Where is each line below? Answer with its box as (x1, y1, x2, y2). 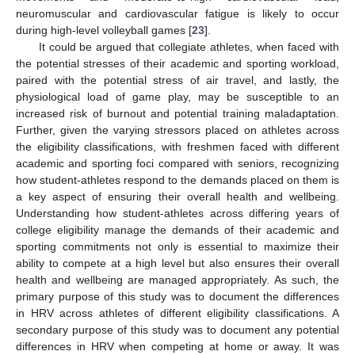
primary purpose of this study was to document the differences (16, 289, 339, 303)
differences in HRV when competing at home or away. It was (16, 339, 339, 353)
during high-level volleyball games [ (16, 23, 192, 36)
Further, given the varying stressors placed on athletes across (16, 123, 339, 136)
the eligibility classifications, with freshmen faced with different (16, 139, 339, 153)
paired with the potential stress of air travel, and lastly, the (16, 73, 339, 86)
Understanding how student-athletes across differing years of (16, 206, 339, 219)
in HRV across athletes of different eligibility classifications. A (16, 306, 339, 319)
